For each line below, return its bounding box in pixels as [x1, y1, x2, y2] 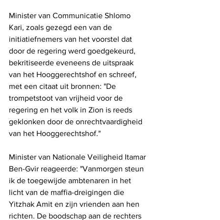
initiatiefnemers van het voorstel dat [9, 35, 134, 44]
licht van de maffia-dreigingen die [9, 188, 126, 197]
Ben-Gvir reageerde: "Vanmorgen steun [9, 165, 146, 173]
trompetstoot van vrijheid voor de [9, 94, 125, 103]
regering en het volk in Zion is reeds [9, 106, 134, 114]
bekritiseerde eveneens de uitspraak [9, 58, 136, 67]
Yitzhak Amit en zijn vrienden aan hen [9, 200, 141, 209]
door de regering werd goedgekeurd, [9, 47, 137, 55]
